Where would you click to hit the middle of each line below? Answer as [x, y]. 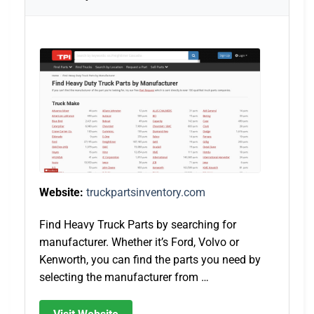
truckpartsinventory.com [146, 192]
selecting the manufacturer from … [124, 277]
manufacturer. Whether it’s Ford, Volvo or [139, 242]
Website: [61, 192]
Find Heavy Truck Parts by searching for [138, 224]
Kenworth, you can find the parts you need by [150, 259]
